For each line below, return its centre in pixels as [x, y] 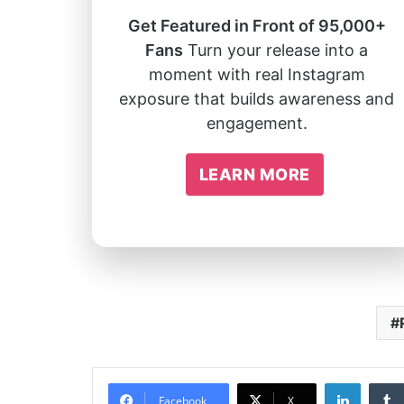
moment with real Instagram [257, 74]
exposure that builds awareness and [257, 98]
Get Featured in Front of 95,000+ [257, 25]
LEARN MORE [254, 174]
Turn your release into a [275, 50]
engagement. [257, 123]
